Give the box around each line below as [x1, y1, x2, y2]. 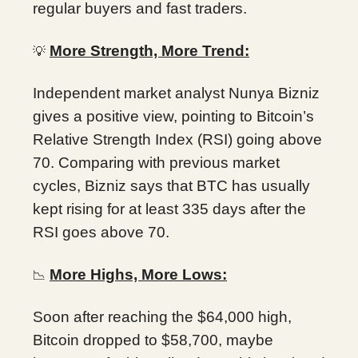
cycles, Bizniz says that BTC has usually [33, 177, 310, 194]
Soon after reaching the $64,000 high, [33, 308, 292, 325]
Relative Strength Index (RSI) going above [33, 130, 322, 148]
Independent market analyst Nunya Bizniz [33, 84, 320, 101]
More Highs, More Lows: [50, 265, 227, 283]
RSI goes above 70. [33, 223, 169, 241]
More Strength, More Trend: [50, 42, 249, 59]
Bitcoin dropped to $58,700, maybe [33, 331, 273, 348]
